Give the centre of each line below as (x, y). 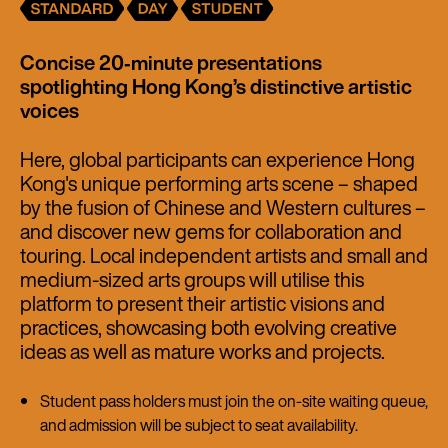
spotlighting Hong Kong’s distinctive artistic (216, 86)
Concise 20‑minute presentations (171, 62)
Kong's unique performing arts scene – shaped (219, 183)
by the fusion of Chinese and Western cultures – (223, 207)
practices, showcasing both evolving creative (208, 327)
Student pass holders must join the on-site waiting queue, (234, 400)
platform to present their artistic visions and (202, 303)
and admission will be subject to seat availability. (199, 424)
